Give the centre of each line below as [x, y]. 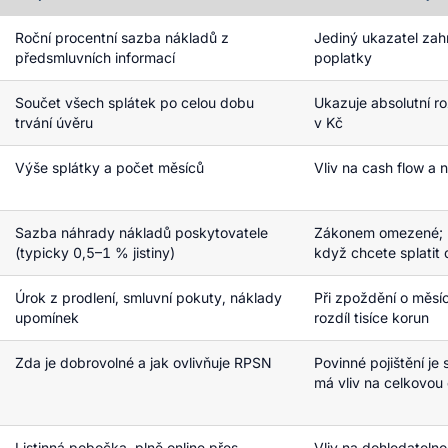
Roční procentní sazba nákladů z [122, 37]
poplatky [343, 57]
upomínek [47, 317]
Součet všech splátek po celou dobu [134, 102]
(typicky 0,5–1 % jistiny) [95, 252]
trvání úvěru [54, 122]
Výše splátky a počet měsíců [109, 167]
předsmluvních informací [95, 57]
